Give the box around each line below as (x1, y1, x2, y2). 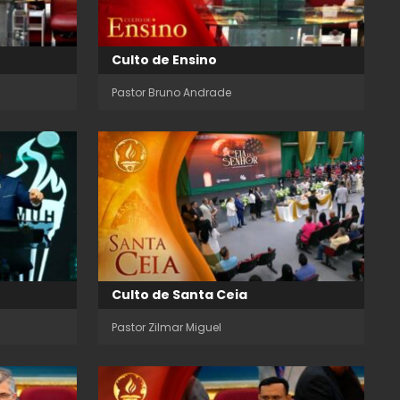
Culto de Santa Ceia (112, 285, 247, 304)
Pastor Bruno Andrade (112, 85, 231, 101)
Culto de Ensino (112, 51, 217, 70)
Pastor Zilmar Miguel (112, 319, 221, 335)
